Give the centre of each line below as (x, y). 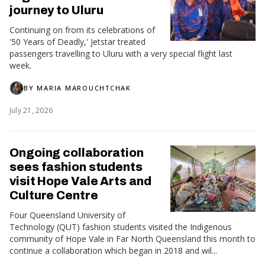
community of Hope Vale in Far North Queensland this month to (132, 238)
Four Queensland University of (67, 215)
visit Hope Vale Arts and (80, 181)
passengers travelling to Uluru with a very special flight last (121, 53)
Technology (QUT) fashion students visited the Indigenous (121, 227)
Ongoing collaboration (77, 152)
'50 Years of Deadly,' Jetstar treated (77, 41)
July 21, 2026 (31, 110)
